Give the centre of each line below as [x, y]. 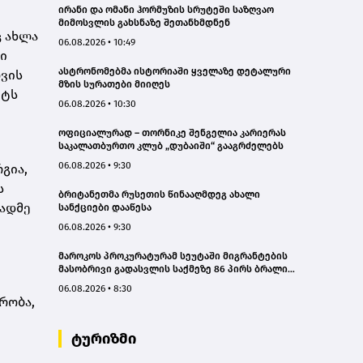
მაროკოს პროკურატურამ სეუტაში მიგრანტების [173, 256]
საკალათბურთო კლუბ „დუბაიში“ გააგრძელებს [171, 146]
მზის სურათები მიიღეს [114, 85]
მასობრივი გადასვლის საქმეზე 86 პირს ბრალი [173, 269]
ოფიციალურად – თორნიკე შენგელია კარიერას [172, 133]
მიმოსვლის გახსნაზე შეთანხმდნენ [144, 23]
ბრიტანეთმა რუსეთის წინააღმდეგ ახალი [159, 195]
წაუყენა [77, 282]
